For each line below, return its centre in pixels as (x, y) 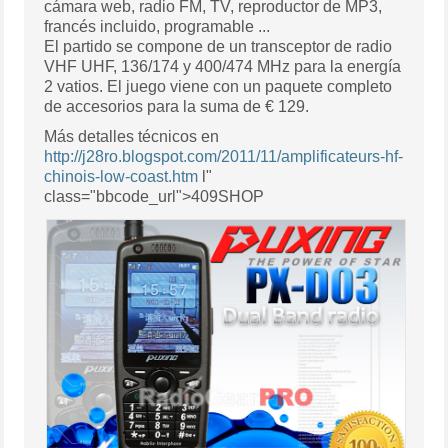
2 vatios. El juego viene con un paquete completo (218, 86)
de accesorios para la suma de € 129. (177, 106)
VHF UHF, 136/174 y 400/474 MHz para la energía (223, 66)
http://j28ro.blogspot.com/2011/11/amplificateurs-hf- (224, 156)
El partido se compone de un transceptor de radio (218, 46)
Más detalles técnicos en (132, 136)
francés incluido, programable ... (157, 26)
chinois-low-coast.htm (121, 176)
